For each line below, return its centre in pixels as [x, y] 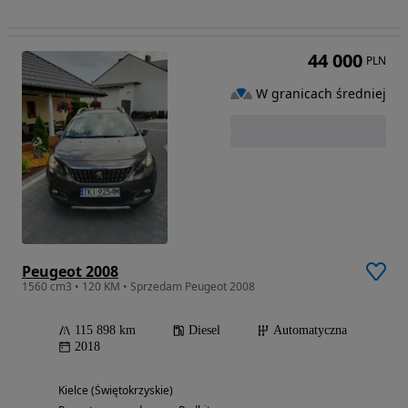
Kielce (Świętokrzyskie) [116, 391]
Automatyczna [310, 331]
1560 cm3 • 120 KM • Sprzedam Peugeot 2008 [138, 287]
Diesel [204, 331]
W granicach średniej [321, 94]
